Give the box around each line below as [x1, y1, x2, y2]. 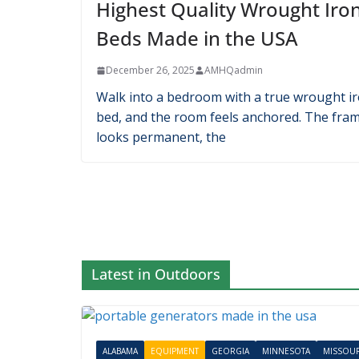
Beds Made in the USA [96, 256, 298, 283]
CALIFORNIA [151, 200, 198, 212]
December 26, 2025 [106, 294, 195, 309]
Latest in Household [91, 119, 228, 139]
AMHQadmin [204, 294, 263, 309]
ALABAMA [103, 200, 138, 212]
